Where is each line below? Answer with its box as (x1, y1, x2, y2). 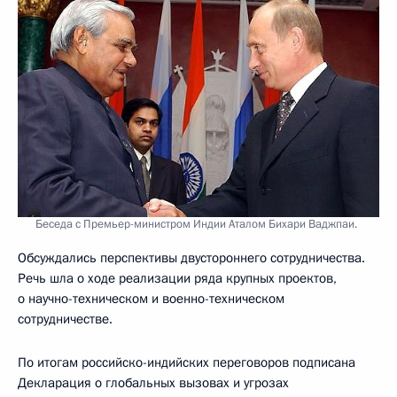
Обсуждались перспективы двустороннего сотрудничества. (18, 248, 365, 267)
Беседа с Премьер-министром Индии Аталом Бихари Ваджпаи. (35, 215, 357, 232)
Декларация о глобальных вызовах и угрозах (18, 373, 289, 392)
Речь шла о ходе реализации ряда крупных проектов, (18, 269, 337, 287)
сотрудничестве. (18, 309, 113, 328)
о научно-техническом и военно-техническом (18, 289, 284, 307)
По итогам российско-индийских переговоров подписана (18, 353, 355, 371)
